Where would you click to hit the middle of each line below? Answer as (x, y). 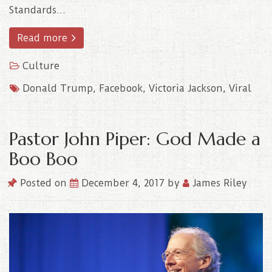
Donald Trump (58, 88)
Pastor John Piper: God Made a (135, 138)
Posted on (43, 183)
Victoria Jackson (186, 88)
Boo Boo (43, 158)
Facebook (121, 88)
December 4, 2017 (124, 183)
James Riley (218, 183)
